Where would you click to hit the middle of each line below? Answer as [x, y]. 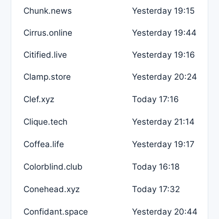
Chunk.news [48, 11]
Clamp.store [47, 77]
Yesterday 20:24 [164, 77]
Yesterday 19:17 [163, 144]
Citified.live [45, 55]
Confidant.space [56, 211]
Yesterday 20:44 [165, 211]
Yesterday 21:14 [163, 121]
